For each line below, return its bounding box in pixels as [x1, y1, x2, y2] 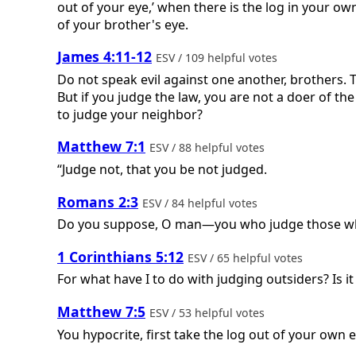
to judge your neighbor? [57, 105, 203, 123]
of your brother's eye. [57, 15, 188, 33]
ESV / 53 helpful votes [149, 304, 268, 320]
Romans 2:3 [57, 192, 138, 211]
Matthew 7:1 [57, 137, 145, 157]
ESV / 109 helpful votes [156, 50, 281, 66]
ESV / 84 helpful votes [142, 195, 261, 211]
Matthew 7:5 [57, 301, 145, 321]
